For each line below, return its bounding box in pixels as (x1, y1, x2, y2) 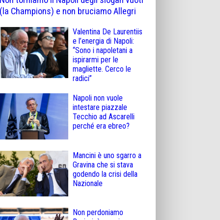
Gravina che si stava (73, 160, 133, 169)
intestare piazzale (73, 103, 127, 112)
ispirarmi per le (73, 55, 118, 65)
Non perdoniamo (73, 208, 123, 218)
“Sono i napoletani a (73, 46, 133, 55)
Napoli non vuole (73, 93, 123, 103)
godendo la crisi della (73, 169, 137, 179)
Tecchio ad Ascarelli (73, 112, 135, 122)
